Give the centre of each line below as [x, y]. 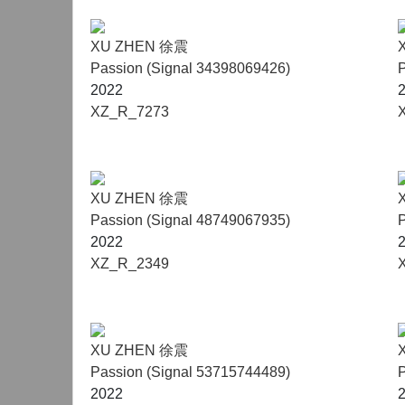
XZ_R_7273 [130, 112]
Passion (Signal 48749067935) [190, 220]
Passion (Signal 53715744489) [190, 372]
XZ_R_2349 [130, 264]
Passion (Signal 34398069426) [190, 68]
